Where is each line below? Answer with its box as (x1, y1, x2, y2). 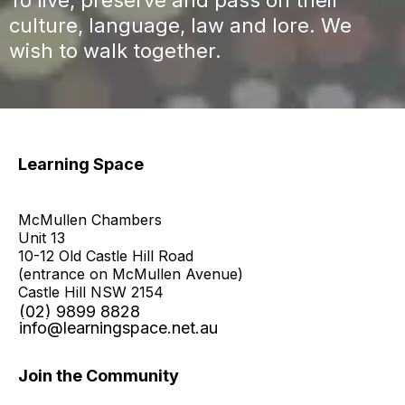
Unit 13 (18, 228, 65, 247)
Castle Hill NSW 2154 (18, 282, 164, 301)
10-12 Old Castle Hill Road (18, 246, 193, 265)
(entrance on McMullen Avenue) (18, 264, 243, 283)
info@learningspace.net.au (19, 317, 218, 337)
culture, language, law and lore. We (9, 13, 352, 37)
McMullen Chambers (18, 210, 162, 229)
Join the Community (18, 365, 179, 385)
